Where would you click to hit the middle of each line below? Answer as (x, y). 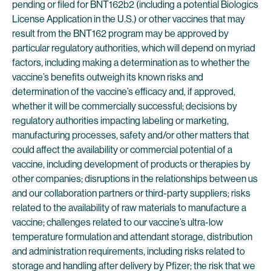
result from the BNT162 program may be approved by (120, 34)
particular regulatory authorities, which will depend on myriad (134, 48)
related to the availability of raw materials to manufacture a (129, 208)
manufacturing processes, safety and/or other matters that (131, 135)
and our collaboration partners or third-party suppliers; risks (131, 193)
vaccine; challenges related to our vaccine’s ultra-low (118, 222)
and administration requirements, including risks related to (129, 251)
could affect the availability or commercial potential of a (122, 150)
